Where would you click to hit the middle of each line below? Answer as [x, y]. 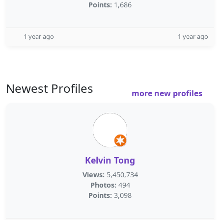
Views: [93, 175]
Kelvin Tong [110, 160]
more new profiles [168, 93]
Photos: [103, 185]
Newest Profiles [50, 88]
